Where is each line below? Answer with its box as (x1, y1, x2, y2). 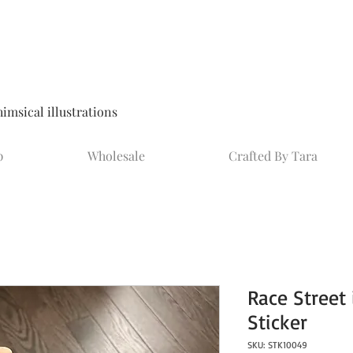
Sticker (247, 308, 307, 334)
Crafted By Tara (229, 147, 318, 164)
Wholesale (87, 147, 145, 164)
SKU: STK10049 (247, 338, 307, 351)
